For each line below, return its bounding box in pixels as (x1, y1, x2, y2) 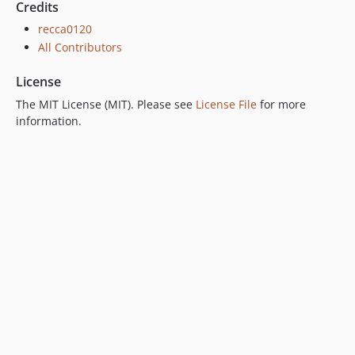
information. (16, 113, 82, 129)
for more (257, 97, 306, 113)
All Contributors (38, 40, 122, 55)
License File (196, 97, 257, 113)
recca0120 (38, 21, 92, 36)
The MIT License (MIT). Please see (16, 97, 196, 113)
